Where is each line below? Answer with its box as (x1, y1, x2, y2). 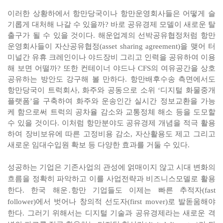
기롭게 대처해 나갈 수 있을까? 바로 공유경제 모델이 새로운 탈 (7, 20, 216, 29)
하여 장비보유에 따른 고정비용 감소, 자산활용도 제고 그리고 (7, 130, 216, 138)
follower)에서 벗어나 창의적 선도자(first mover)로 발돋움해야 (7, 198, 216, 206)
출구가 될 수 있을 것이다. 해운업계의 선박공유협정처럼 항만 (7, 31, 216, 40)
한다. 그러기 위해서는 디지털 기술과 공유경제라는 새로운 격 (7, 209, 216, 218)
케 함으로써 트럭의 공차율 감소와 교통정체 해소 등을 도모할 (7, 108, 216, 116)
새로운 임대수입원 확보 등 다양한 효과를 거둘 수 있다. (7, 141, 190, 149)
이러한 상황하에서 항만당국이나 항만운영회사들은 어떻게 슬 (7, 9, 216, 18)
